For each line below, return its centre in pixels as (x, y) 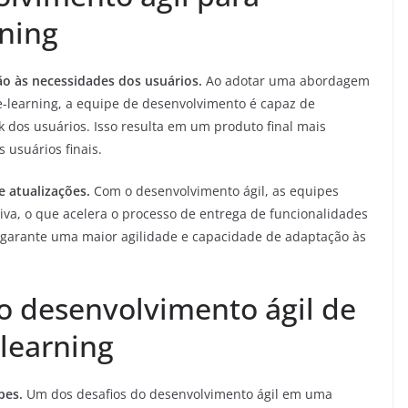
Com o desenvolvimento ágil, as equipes (214, 191)
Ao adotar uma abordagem (286, 81)
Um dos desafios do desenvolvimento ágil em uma (178, 394)
